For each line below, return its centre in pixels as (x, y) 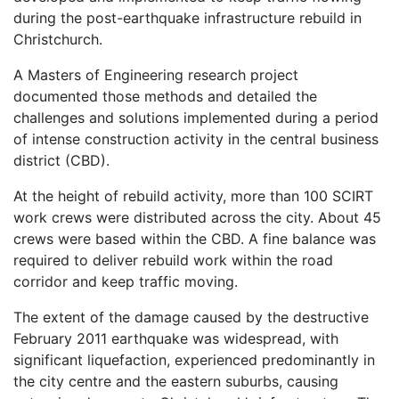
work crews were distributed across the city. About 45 (197, 217)
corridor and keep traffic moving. (126, 281)
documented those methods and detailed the (165, 96)
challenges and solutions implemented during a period (196, 118)
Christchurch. (58, 39)
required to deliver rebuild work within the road (173, 260)
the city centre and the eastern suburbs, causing (176, 381)
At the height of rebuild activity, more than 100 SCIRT (193, 196)
